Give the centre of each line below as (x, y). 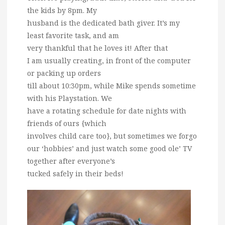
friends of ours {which (67, 123)
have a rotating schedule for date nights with (107, 110)
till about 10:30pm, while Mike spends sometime (111, 85)
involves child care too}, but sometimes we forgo (112, 136)
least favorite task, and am (73, 35)
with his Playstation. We (70, 98)
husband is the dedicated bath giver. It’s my (103, 23)
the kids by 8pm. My (62, 10)
